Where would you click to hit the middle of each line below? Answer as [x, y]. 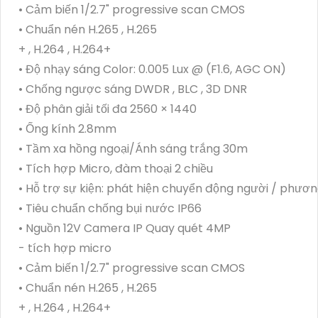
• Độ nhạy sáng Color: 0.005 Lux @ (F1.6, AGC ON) [152, 69]
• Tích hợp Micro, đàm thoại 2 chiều [116, 168]
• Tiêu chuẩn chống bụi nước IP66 [110, 208]
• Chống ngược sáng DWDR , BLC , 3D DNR [133, 89]
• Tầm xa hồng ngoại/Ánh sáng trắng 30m [133, 148]
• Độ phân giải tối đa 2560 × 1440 [108, 109]
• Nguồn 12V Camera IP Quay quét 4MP [125, 228]
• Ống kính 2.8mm [67, 128]
